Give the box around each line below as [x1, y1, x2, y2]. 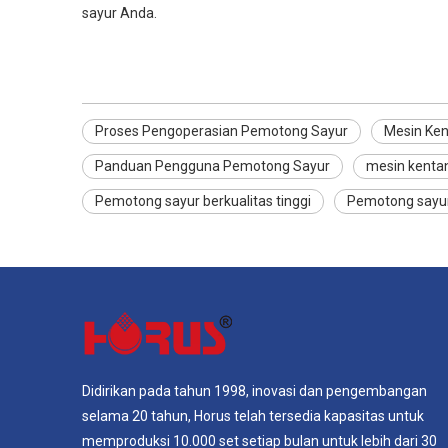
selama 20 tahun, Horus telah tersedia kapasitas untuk [82, 408, 424, 424]
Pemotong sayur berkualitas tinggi [95, 193, 311, 209]
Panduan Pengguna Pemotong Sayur [95, 158, 330, 174]
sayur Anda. [82, 5, 157, 21]
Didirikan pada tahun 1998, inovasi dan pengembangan [82, 383, 427, 399]
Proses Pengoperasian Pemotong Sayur [95, 123, 348, 139]
